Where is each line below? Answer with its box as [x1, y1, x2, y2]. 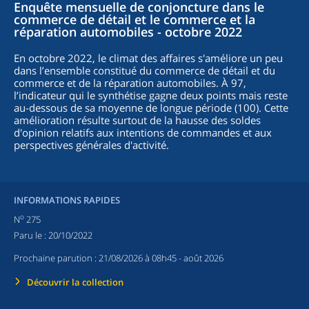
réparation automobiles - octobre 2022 [14, 23, 242, 40]
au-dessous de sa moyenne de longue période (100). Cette [14, 101, 288, 114]
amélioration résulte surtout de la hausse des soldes [14, 113, 261, 127]
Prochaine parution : [14, 252, 99, 265]
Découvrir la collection [27, 276, 123, 289]
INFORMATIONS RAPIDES [14, 194, 120, 206]
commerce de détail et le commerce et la [14, 11, 255, 28]
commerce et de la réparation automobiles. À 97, [14, 76, 246, 90]
